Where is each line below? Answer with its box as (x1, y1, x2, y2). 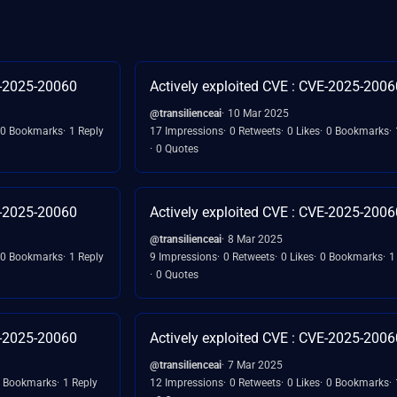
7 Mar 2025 (228, 358, 283, 371)
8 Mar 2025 (228, 232, 283, 245)
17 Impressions (150, 124, 223, 137)
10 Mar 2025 (228, 106, 289, 120)
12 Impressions (150, 376, 223, 389)
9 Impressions (150, 250, 217, 263)
